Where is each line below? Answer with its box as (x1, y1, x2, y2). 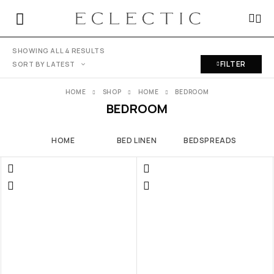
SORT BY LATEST (12, 59, 75, 68)
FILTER (220, 59, 246, 69)
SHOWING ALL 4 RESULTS (12, 46, 105, 55)
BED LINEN (116, 135, 157, 146)
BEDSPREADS (183, 135, 237, 146)
